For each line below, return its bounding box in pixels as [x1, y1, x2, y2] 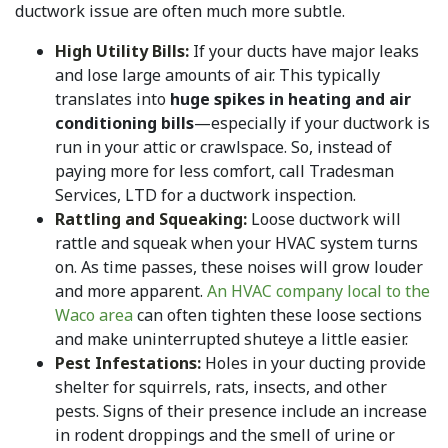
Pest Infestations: [55, 352, 201, 375]
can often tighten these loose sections [133, 304, 422, 327]
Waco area [55, 304, 133, 327]
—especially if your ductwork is [194, 112, 430, 135]
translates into [55, 88, 170, 111]
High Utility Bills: [55, 40, 189, 63]
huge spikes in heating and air [170, 88, 411, 111]
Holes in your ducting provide [201, 352, 426, 375]
